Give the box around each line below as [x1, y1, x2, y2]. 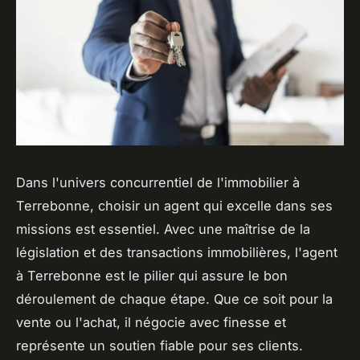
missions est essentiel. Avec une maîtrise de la [16, 220, 310, 237]
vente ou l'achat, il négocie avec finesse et [16, 313, 286, 330]
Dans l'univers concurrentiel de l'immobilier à [16, 174, 300, 190]
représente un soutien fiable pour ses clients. [16, 337, 303, 354]
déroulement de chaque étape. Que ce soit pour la [16, 290, 333, 307]
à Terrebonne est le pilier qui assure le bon [16, 267, 288, 284]
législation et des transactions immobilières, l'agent [16, 243, 337, 260]
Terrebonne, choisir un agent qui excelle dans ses [16, 197, 333, 214]
